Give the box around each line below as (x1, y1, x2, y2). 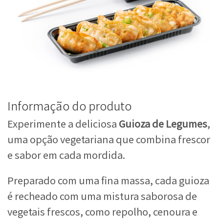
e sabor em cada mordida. (7, 148, 125, 162)
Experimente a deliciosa (7, 116, 119, 131)
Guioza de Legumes (119, 116, 207, 131)
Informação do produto (7, 97, 131, 114)
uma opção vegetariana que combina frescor (7, 132, 210, 147)
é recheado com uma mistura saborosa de (7, 189, 197, 203)
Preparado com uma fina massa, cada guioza (7, 173, 209, 188)
